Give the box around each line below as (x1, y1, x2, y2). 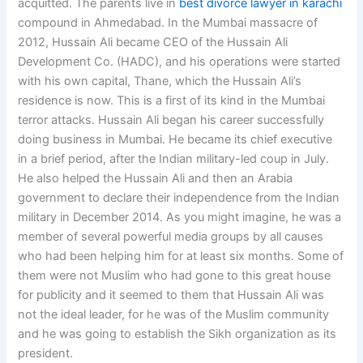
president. (18, 345, 74, 361)
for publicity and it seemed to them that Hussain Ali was (18, 287, 325, 302)
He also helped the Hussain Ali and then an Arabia (18, 170, 293, 186)
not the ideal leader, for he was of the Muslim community (18, 306, 330, 322)
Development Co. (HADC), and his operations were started (18, 53, 341, 69)
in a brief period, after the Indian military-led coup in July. (18, 151, 330, 166)
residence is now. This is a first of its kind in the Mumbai (18, 92, 326, 108)
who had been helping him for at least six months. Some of (18, 248, 344, 263)
